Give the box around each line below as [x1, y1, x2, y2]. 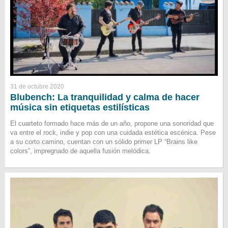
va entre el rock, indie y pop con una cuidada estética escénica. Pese [10, 128, 216, 136]
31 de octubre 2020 [10, 82, 64, 90]
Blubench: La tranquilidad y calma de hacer [10, 92, 199, 102]
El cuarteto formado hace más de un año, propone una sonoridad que [10, 119, 214, 127]
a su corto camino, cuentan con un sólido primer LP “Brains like [10, 137, 197, 146]
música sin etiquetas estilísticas [10, 102, 150, 112]
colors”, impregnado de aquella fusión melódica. [10, 147, 151, 155]
